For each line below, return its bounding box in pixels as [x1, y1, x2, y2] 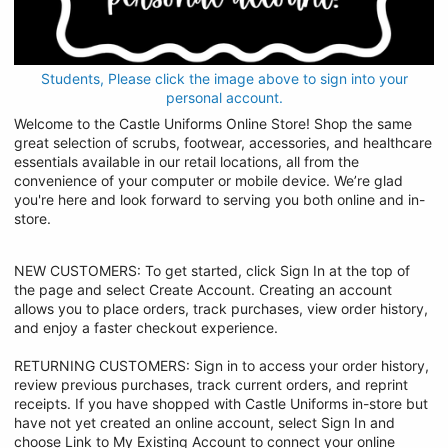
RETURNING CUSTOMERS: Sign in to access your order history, [14, 356, 429, 374]
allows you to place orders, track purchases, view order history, [14, 299, 428, 317]
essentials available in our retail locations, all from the [14, 152, 359, 170]
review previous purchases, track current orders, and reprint [14, 375, 408, 393]
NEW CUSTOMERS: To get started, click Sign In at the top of [14, 261, 410, 279]
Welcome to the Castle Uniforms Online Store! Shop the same [14, 114, 412, 132]
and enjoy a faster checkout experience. [14, 318, 278, 336]
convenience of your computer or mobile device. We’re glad [14, 171, 403, 189]
